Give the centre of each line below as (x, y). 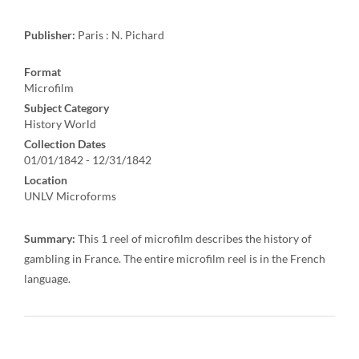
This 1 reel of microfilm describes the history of (194, 238)
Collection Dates (65, 144)
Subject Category (67, 108)
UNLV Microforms (70, 196)
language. (47, 278)
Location (46, 180)
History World (60, 124)
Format (42, 72)
